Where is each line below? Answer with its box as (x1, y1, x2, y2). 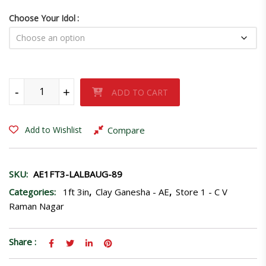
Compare (107, 123, 145, 136)
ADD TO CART (112, 86, 168, 98)
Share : (9, 235, 36, 248)
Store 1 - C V (176, 185, 227, 198)
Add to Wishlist (25, 124, 82, 136)
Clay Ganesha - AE (96, 185, 169, 198)
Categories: (9, 185, 56, 198)
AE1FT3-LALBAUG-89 (33, 167, 122, 180)
